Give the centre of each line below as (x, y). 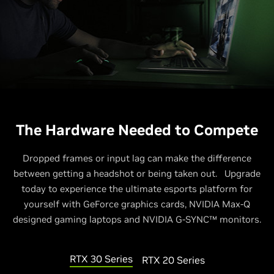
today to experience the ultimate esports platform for (137, 189)
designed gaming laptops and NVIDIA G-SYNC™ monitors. (137, 219)
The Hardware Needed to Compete (137, 130)
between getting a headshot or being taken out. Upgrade (137, 173)
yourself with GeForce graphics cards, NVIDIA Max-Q (137, 204)
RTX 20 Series (173, 260)
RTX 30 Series (101, 259)
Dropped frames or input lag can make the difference (137, 158)
